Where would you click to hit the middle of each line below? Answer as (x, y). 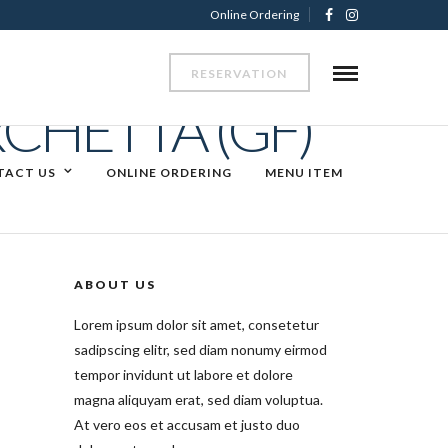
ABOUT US (114, 285)
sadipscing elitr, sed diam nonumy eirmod (200, 350)
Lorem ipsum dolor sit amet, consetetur (196, 325)
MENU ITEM (304, 172)
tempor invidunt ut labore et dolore (183, 375)
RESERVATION (239, 73)
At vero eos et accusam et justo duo (186, 425)
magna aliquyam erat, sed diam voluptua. (198, 400)
